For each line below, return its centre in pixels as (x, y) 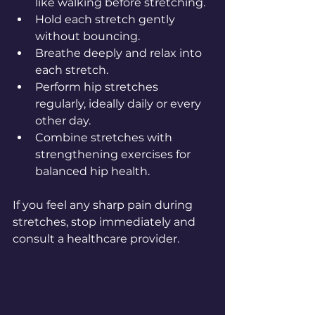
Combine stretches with (105, 138)
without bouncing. (90, 37)
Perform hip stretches (98, 87)
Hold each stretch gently (107, 20)
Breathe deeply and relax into (120, 53)
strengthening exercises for (114, 155)
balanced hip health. (92, 172)
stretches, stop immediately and (105, 222)
